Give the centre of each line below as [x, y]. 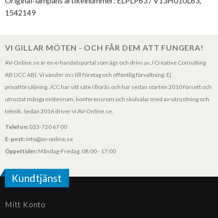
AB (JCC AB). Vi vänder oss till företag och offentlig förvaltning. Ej [88, 74]
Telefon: [17, 127]
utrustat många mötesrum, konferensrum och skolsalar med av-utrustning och [107, 99]
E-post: [15, 139]
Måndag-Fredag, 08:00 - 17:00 [76, 151]
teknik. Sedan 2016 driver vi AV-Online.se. [59, 111]
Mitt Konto [25, 204]
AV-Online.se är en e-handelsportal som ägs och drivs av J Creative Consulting [105, 62]
